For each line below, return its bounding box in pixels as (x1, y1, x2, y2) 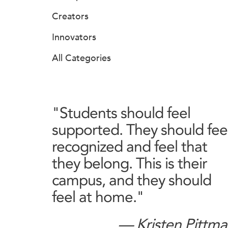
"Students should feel (52, 103, 190, 122)
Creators (52, 10, 89, 22)
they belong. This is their (52, 153, 207, 173)
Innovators (52, 31, 96, 43)
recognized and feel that (52, 136, 207, 156)
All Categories (52, 52, 111, 64)
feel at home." (52, 187, 144, 206)
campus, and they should (52, 170, 211, 189)
